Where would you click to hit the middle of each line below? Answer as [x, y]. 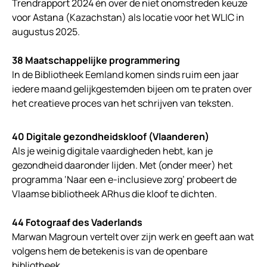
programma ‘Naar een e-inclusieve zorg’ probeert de [124, 180]
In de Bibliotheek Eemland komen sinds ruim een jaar [125, 75]
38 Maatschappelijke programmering [96, 60]
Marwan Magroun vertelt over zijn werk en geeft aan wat [133, 237]
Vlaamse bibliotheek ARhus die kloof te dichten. [114, 194]
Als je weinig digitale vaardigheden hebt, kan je [112, 151]
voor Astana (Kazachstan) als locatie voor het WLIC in [128, 18]
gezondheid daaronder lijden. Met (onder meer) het [122, 165]
